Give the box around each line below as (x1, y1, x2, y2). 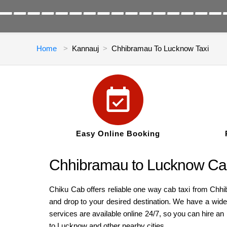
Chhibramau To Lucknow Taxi (111, 44, 209, 53)
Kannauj (72, 44, 99, 53)
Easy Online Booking (76, 129, 161, 138)
